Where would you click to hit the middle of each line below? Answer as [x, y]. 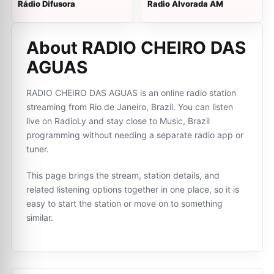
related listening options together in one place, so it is [133, 189]
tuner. [38, 149]
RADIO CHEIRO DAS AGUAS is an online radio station [131, 93]
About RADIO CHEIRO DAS [136, 48]
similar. [40, 217]
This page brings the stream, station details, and [123, 175]
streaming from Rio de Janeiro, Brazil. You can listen [130, 107]
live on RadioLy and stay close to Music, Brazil [118, 121]
